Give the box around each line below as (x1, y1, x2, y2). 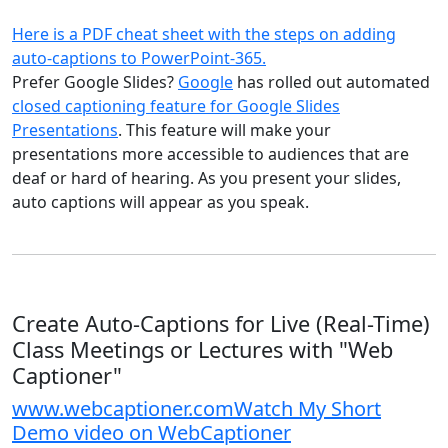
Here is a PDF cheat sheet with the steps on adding (12, 23, 396, 45)
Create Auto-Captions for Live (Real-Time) (12, 309, 430, 338)
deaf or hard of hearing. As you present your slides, (12, 167, 401, 189)
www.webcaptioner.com (12, 395, 234, 422)
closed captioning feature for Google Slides (12, 95, 340, 117)
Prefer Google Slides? (12, 71, 178, 93)
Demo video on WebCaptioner (12, 419, 291, 446)
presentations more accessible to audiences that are (12, 143, 409, 165)
